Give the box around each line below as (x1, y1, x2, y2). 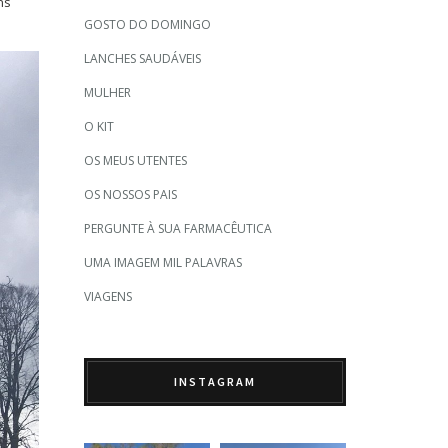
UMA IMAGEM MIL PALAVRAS (83, 254, 242, 271)
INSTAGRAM (173, 374, 256, 389)
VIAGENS (83, 288, 132, 305)
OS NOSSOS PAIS (83, 186, 177, 203)
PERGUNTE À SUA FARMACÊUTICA (83, 220, 272, 237)
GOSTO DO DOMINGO (83, 16, 211, 33)
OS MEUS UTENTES (83, 152, 187, 169)
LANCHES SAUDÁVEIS (83, 50, 201, 67)
